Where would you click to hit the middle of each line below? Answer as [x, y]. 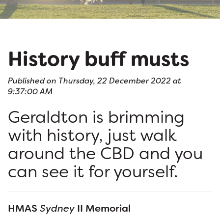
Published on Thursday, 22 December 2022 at [95, 81]
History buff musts [98, 59]
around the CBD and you [105, 154]
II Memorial [103, 208]
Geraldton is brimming [96, 117]
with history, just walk [92, 136]
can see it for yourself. [93, 172]
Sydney [57, 208]
